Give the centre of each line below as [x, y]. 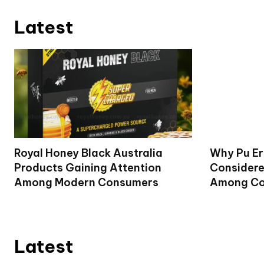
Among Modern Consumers [86, 183]
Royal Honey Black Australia [88, 153]
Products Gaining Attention [88, 168]
